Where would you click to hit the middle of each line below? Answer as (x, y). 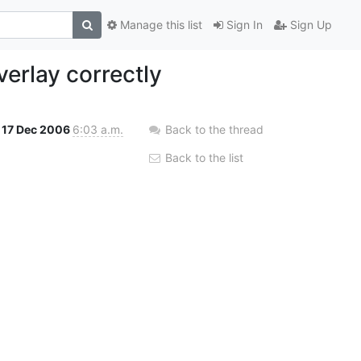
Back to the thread (214, 129)
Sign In (243, 25)
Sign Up (309, 25)
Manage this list (160, 25)
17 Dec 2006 (37, 129)
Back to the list (203, 157)
